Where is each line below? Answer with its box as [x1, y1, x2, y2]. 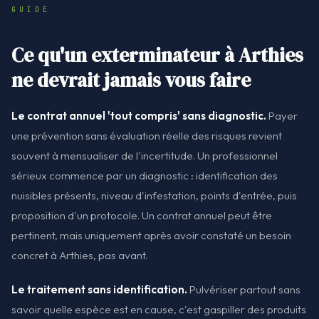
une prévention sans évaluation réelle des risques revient [11, 129, 282, 143]
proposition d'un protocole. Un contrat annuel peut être [11, 209, 272, 223]
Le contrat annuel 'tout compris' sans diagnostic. [11, 109, 266, 123]
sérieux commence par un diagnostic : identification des [11, 169, 278, 183]
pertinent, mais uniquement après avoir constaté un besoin [11, 229, 291, 243]
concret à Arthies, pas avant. [11, 249, 147, 263]
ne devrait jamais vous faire [11, 67, 251, 94]
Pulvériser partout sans [187, 282, 300, 296]
